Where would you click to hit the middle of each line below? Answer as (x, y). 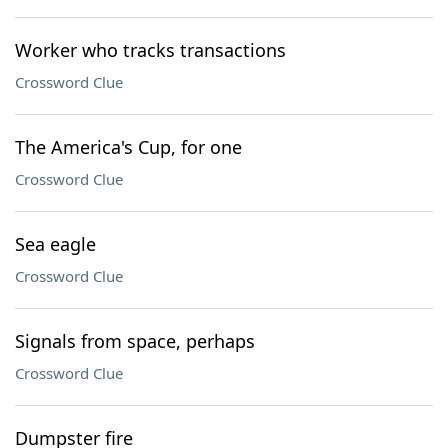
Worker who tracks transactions (150, 50)
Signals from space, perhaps (135, 341)
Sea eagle (55, 244)
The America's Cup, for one (128, 147)
